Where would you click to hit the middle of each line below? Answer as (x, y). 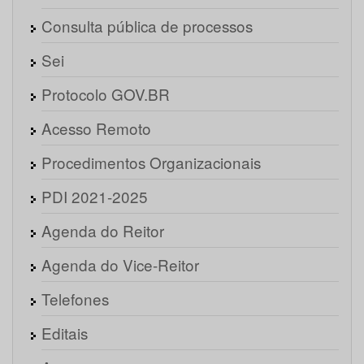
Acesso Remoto (96, 128)
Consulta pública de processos (147, 26)
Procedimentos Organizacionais (151, 162)
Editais (65, 333)
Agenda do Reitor (103, 231)
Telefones (75, 299)
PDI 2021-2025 (95, 197)
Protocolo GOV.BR (106, 94)
